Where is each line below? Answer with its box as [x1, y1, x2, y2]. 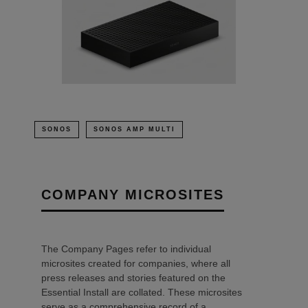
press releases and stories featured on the [41, 272, 225, 283]
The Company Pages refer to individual [41, 243, 211, 254]
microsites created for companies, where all [41, 257, 230, 269]
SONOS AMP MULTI [93, 125, 175, 133]
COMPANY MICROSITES [41, 186, 224, 202]
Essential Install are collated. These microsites [41, 286, 242, 298]
